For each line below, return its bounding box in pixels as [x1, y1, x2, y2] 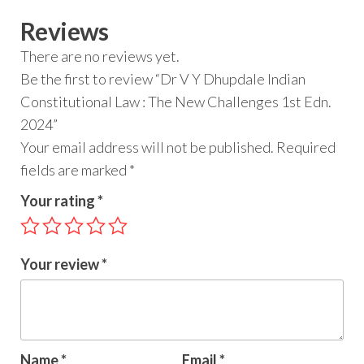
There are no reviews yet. [20, 47, 180, 66]
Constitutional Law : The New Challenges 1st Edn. [20, 93, 331, 111]
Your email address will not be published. [20, 138, 274, 157]
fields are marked [20, 161, 129, 180]
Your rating [20, 192, 97, 210]
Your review [20, 255, 102, 274]
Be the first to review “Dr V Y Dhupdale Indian [20, 70, 305, 89]
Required [276, 138, 336, 157]
